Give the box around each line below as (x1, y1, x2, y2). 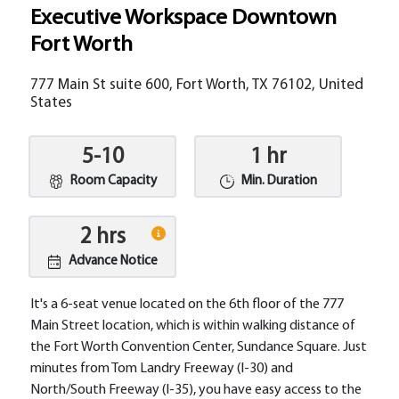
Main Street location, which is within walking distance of (30, 319, 356, 333)
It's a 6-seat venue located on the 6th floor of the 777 (30, 297, 345, 312)
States (30, 95, 73, 110)
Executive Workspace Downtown (30, 7, 338, 29)
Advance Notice (69, 255, 159, 268)
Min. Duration (240, 175, 317, 188)
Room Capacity (69, 175, 157, 188)
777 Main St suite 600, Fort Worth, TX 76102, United (30, 77, 364, 93)
